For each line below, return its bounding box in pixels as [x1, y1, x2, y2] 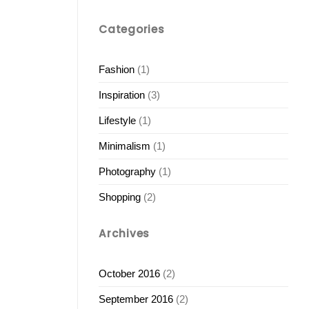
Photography [99, 166, 156, 177]
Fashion [99, 63, 134, 75]
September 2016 [99, 293, 173, 306]
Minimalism [99, 140, 150, 152]
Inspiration [99, 89, 145, 101]
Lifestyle [99, 114, 136, 126]
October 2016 [99, 268, 160, 280]
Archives [99, 226, 150, 241]
